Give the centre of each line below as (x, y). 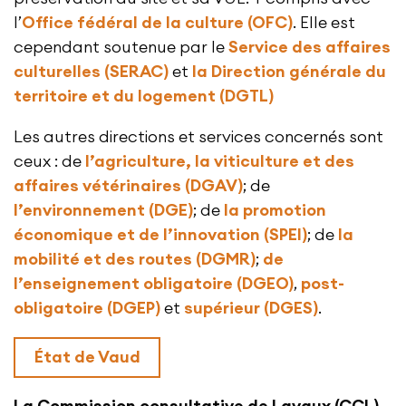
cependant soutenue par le (121, 48)
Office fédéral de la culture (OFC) (157, 23)
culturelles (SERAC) (91, 72)
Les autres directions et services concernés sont (198, 137)
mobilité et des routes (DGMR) (135, 260)
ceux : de (49, 162)
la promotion (275, 211)
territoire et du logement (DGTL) (144, 97)
